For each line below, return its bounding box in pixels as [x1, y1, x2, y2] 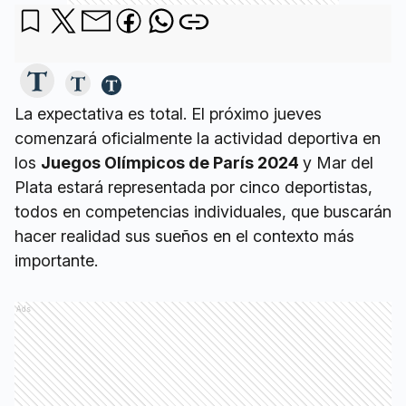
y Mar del [303, 152, 373, 172]
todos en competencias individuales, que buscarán [14, 201, 391, 221]
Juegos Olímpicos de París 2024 [41, 152, 303, 172]
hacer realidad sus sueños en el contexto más [14, 226, 354, 246]
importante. [14, 250, 98, 270]
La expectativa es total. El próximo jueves [14, 103, 322, 123]
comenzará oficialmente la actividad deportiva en [14, 128, 381, 148]
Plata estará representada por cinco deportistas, [14, 177, 372, 197]
